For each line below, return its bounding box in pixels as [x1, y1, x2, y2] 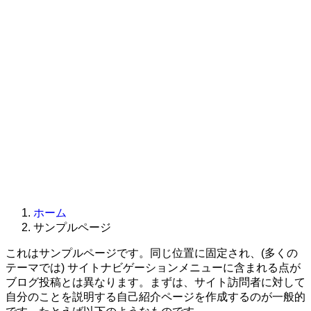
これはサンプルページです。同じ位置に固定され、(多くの [6, 247, 298, 259]
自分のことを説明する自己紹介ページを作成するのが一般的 [6, 291, 305, 303]
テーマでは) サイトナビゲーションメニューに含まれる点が [6, 262, 301, 274]
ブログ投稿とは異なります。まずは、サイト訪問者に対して [6, 276, 305, 288]
